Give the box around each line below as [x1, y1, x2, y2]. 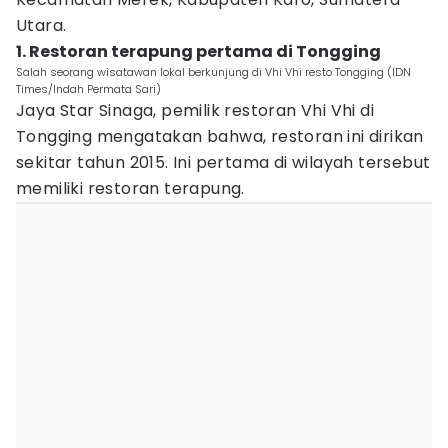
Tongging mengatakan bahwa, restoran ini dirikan [16, 125, 424, 148]
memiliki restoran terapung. [16, 177, 245, 200]
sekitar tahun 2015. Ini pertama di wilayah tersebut [16, 151, 431, 174]
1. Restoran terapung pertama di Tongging [16, 40, 381, 63]
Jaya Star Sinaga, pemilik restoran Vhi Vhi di [16, 99, 374, 122]
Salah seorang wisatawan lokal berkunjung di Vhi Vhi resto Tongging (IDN [16, 64, 411, 80]
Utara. [16, 14, 67, 37]
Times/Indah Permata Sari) [16, 81, 161, 97]
